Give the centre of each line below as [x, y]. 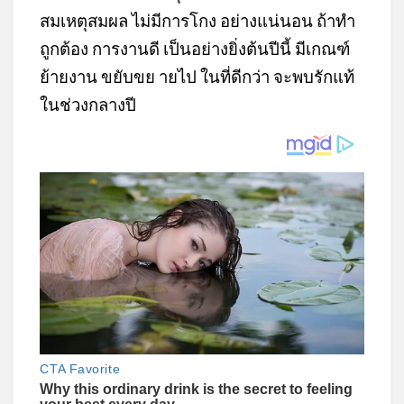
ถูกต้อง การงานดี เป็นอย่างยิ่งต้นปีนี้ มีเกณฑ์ [195, 49]
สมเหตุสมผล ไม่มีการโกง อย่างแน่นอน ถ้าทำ [198, 21]
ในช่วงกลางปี [88, 105]
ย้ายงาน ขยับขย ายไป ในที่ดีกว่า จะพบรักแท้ [197, 77]
